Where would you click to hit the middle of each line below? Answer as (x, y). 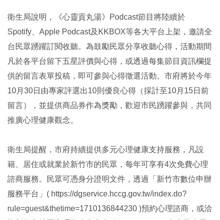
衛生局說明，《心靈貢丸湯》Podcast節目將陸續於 (96, 17)
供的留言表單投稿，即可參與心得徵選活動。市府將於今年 (110, 76)
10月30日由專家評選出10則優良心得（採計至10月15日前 (108, 91)
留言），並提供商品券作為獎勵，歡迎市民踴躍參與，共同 (110, 106)
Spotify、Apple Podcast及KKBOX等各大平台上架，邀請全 (110, 32)
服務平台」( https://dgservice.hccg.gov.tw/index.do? (97, 194)
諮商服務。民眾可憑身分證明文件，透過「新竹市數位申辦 (110, 179)
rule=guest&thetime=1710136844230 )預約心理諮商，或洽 (110, 209)
